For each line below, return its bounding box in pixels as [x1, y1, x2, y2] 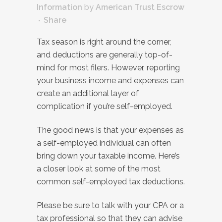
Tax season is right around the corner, [37, 37, 171, 47]
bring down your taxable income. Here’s [37, 151, 180, 161]
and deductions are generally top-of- [37, 50, 172, 60]
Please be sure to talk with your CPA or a [37, 201, 184, 211]
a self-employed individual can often [37, 138, 171, 148]
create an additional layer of [37, 89, 139, 99]
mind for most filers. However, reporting [37, 63, 180, 73]
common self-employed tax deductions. [37, 177, 185, 187]
